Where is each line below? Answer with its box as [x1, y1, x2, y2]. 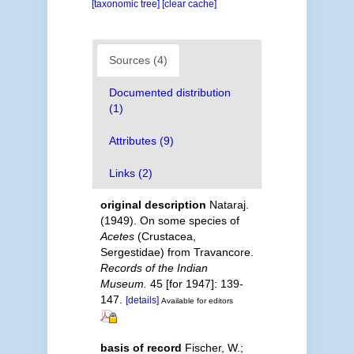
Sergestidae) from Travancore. [100, 245, 254, 258]
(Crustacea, [134, 229, 196, 243]
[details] [125, 294, 159, 306]
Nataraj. [209, 198, 249, 211]
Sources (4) [108, 53, 168, 66]
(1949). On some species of [100, 213, 239, 227]
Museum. [100, 277, 147, 290]
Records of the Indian [100, 261, 208, 274]
